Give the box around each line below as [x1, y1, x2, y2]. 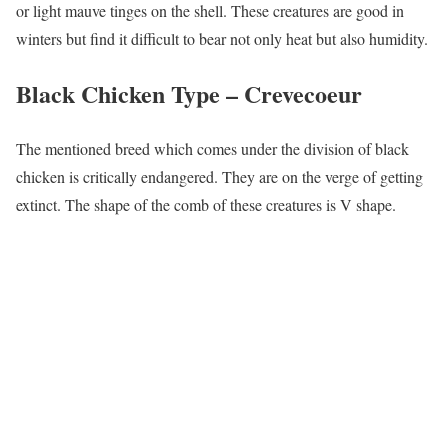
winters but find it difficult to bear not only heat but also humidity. [16, 28, 428, 50]
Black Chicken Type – [16, 76, 244, 112]
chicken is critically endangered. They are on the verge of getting [16, 166, 423, 188]
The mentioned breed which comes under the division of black [16, 138, 409, 160]
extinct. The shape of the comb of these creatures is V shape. [16, 194, 396, 216]
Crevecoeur [244, 76, 362, 112]
